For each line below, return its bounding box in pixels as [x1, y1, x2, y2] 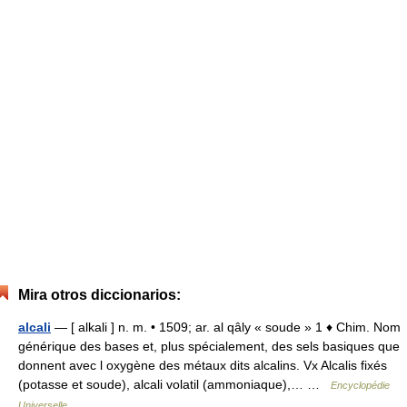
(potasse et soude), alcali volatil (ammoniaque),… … [18, 377, 331, 392]
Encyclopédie [331, 380, 390, 391]
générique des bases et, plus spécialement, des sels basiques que [18, 339, 400, 353]
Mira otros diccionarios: [18, 287, 181, 303]
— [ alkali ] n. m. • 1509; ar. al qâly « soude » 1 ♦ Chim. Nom [51, 320, 401, 334]
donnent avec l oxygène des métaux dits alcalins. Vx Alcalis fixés [18, 358, 387, 372]
